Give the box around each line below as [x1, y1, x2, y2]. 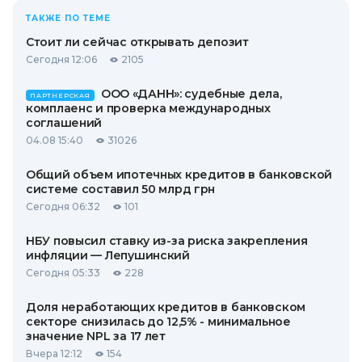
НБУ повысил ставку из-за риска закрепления [26, 234, 308, 248]
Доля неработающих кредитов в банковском [26, 300, 306, 314]
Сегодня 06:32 [26, 200, 100, 213]
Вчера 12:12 [26, 347, 82, 360]
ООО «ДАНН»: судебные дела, [100, 86, 282, 101]
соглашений [26, 116, 103, 130]
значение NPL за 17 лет [26, 329, 166, 343]
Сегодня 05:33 [26, 267, 100, 279]
